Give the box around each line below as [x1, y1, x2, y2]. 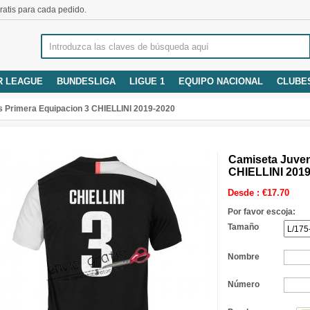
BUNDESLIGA [57, 76, 116, 86]
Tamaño [228, 222, 259, 232]
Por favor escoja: [228, 207, 295, 217]
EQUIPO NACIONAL [179, 76, 263, 86]
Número [228, 280, 259, 289]
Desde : [228, 188, 262, 198]
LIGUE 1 [129, 76, 165, 86]
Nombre [228, 252, 259, 262]
